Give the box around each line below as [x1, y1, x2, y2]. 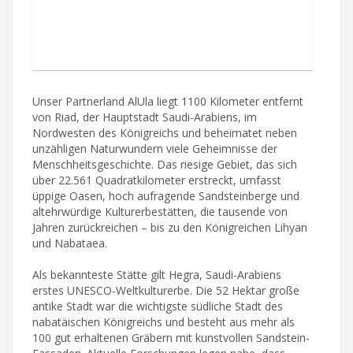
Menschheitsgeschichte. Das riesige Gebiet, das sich [32, 156, 297, 172]
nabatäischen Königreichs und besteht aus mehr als [32, 314, 295, 329]
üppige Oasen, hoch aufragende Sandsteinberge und [32, 188, 299, 203]
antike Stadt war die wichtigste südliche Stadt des [32, 298, 283, 314]
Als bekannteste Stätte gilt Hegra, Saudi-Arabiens [32, 266, 281, 282]
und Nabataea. [32, 235, 107, 251]
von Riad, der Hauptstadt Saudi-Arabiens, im [32, 109, 257, 124]
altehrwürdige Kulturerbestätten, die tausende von [32, 203, 288, 219]
